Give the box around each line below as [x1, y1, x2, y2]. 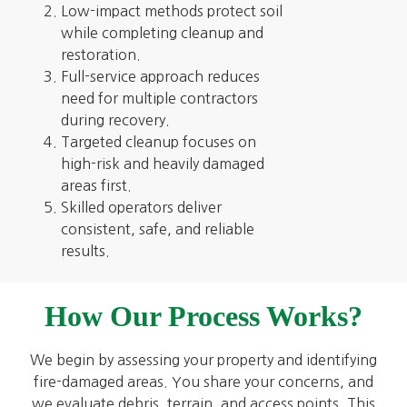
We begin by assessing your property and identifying [30, 352, 377, 368]
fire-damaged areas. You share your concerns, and [34, 374, 373, 390]
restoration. [60, 46, 141, 62]
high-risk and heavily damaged [60, 155, 264, 171]
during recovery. [60, 112, 170, 127]
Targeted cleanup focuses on [60, 134, 256, 149]
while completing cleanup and [60, 25, 263, 40]
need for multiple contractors [60, 90, 258, 105]
